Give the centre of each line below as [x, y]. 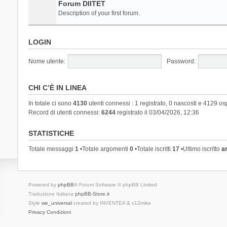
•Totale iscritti [153, 149]
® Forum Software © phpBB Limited [115, 184]
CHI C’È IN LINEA [57, 87]
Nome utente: [47, 61]
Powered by [43, 184]
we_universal [56, 203]
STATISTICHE [51, 133]
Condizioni [59, 212]
